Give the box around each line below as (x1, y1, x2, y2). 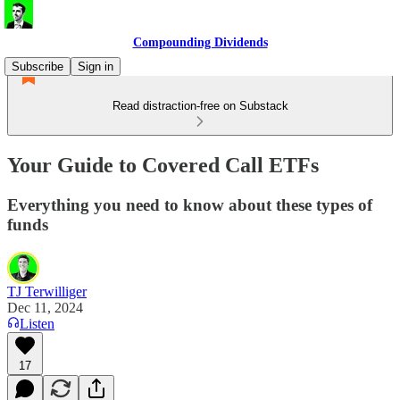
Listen (20, 315, 54, 331)
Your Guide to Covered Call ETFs (7, 153, 319, 177)
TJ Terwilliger (7, 283, 87, 299)
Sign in (78, 60, 113, 73)
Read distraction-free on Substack (112, 99, 288, 112)
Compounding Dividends (132, 36, 268, 49)
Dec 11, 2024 (7, 299, 83, 315)
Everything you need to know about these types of (7, 195, 372, 214)
